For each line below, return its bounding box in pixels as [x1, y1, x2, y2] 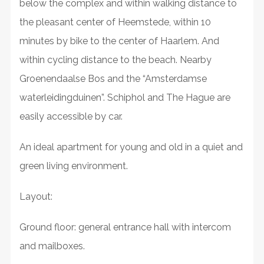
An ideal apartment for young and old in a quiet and [19, 141, 243, 153]
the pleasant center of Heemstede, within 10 [19, 16, 211, 28]
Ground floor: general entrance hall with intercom [19, 221, 231, 233]
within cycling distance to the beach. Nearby [19, 54, 212, 65]
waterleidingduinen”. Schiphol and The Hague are [19, 91, 230, 103]
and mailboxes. [19, 240, 85, 252]
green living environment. [19, 160, 128, 171]
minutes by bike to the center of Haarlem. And [19, 35, 219, 47]
